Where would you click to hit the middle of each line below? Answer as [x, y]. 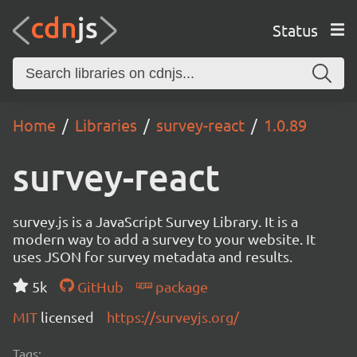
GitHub [98, 286]
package [180, 286]
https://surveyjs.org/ [173, 317]
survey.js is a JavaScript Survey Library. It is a [155, 221]
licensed [67, 317]
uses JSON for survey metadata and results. [153, 256]
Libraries [106, 125]
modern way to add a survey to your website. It [164, 239]
